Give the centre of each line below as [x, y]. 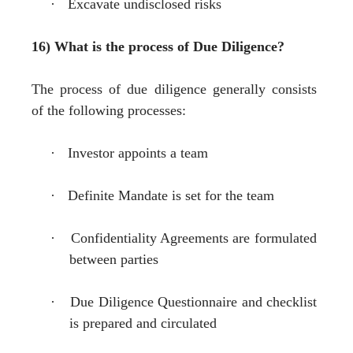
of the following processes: [109, 110]
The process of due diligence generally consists [174, 89]
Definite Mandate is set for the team [171, 195]
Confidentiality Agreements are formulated [193, 238]
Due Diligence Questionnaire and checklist [193, 301]
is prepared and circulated [143, 323]
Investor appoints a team [138, 152]
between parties [114, 259]
